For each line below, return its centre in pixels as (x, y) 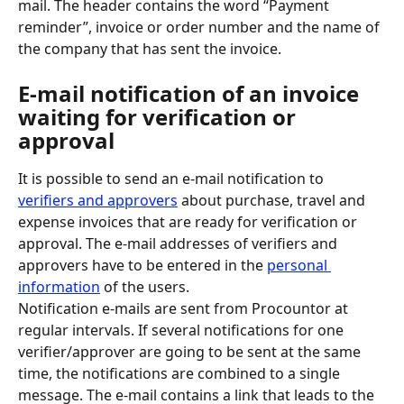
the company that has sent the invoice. (150, 49)
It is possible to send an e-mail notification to (173, 178)
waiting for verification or (160, 116)
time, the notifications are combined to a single (181, 373)
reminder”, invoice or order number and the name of (201, 28)
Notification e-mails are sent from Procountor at (185, 308)
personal (299, 265)
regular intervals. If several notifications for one (183, 330)
